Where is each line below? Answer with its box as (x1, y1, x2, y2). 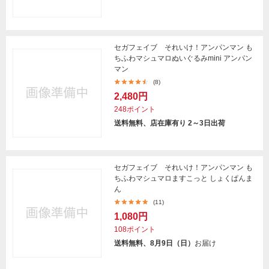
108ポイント (114, 225, 156, 234)
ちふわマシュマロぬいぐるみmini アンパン (114, 54, 252, 62)
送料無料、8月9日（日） (114, 239, 195, 247)
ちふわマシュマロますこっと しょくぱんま (114, 174, 253, 183)
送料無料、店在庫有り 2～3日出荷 (114, 119, 225, 127)
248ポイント (114, 105, 156, 113)
